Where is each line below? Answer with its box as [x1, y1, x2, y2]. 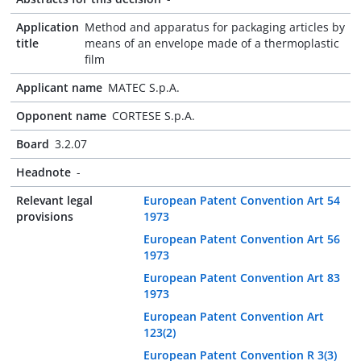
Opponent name [16, 108, 106, 123]
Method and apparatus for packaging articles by [85, 19, 345, 35]
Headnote [16, 164, 71, 180]
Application [16, 19, 79, 35]
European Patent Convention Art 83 [143, 270, 341, 285]
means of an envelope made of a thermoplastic [85, 35, 339, 51]
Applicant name [16, 80, 102, 95]
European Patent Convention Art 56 [143, 231, 341, 247]
